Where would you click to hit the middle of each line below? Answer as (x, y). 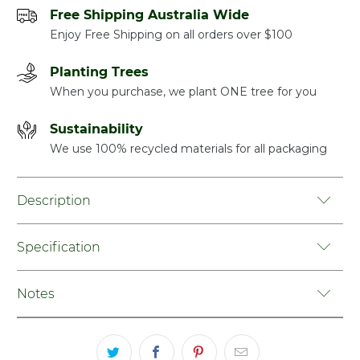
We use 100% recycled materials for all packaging (189, 149)
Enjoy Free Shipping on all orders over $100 (172, 35)
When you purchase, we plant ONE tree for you (184, 92)
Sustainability (97, 129)
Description (54, 201)
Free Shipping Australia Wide (150, 15)
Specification (59, 247)
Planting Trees (100, 72)
